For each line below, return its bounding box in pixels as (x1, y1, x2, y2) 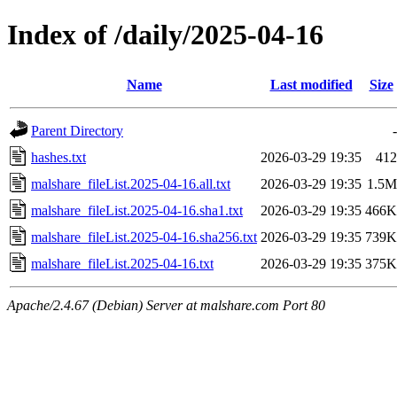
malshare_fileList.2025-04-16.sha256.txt (31, 229, 257, 245)
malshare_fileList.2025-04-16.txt (31, 255, 214, 271)
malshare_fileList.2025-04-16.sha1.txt (31, 202, 243, 218)
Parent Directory (31, 122, 123, 138)
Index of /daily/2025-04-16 (7, 19, 323, 51)
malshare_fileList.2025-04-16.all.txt (31, 175, 230, 191)
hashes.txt (31, 149, 86, 165)
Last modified (269, 76, 353, 92)
